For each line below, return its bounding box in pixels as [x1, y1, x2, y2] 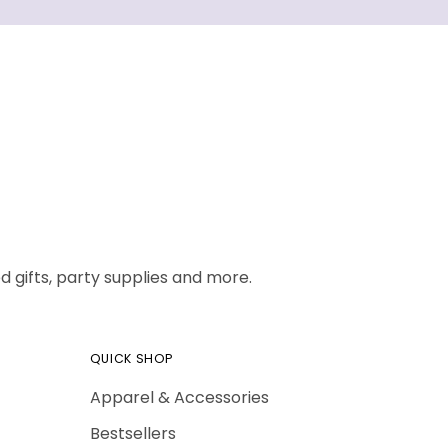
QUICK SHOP [89, 350, 174, 367]
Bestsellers [89, 422, 176, 445]
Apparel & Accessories [89, 386, 269, 409]
